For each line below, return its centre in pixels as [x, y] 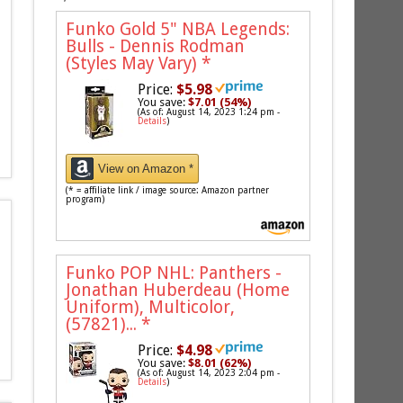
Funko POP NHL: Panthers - [174, 273]
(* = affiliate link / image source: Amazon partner [168, 190]
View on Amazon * [146, 168]
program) [85, 199]
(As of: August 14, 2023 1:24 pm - [209, 112]
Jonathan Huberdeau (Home [178, 290]
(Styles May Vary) [134, 63]
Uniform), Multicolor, [151, 307]
